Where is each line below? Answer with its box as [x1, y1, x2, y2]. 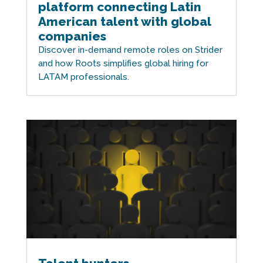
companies [38, 29, 106, 44]
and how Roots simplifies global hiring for [38, 58, 208, 69]
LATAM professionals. [38, 72, 129, 83]
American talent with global [38, 14, 211, 29]
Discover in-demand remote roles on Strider [38, 45, 222, 56]
